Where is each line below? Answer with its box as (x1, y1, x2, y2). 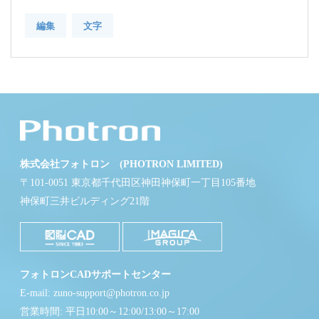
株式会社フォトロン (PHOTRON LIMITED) (20, 159, 223, 170)
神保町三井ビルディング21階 (20, 196, 150, 207)
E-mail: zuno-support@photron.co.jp (20, 287, 169, 298)
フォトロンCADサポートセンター (20, 268, 171, 280)
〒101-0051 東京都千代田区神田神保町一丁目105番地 (20, 177, 256, 189)
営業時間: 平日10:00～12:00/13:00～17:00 (20, 305, 199, 317)
